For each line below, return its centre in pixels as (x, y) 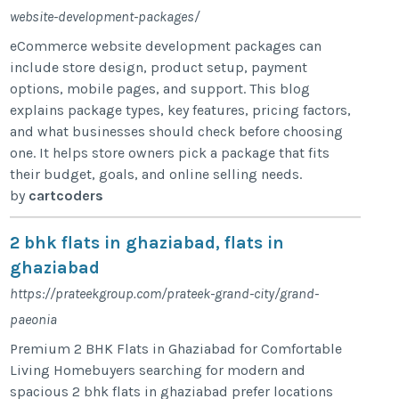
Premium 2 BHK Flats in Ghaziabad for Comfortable (176, 349)
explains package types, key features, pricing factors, (181, 110)
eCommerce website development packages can (166, 46)
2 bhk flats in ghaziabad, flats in (147, 243)
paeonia (34, 320)
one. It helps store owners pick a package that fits (170, 153)
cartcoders (66, 196)
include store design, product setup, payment (159, 68)
